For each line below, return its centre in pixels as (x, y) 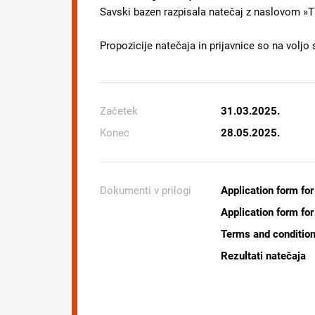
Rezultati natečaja (263, 256)
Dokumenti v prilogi (146, 191)
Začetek (119, 111)
